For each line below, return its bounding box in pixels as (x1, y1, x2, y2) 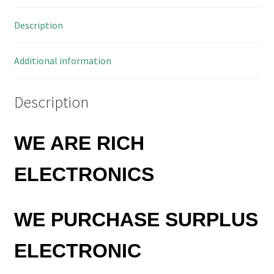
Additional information (13, 54, 111, 67)
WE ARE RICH (13, 131, 144, 154)
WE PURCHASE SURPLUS (13, 208, 258, 231)
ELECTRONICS (13, 163, 154, 185)
